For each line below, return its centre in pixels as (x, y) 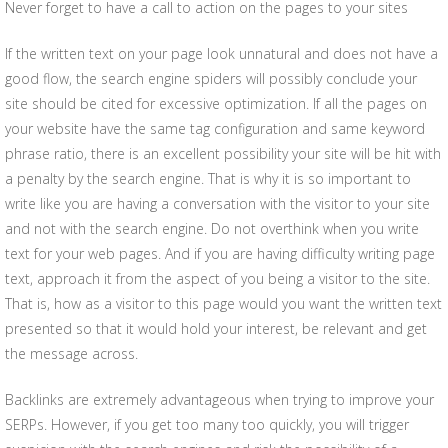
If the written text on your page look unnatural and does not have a (221, 53)
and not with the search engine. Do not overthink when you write (212, 228)
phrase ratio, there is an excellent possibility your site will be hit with (223, 153)
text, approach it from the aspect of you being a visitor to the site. (217, 278)
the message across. (71, 353)
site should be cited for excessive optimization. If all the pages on (216, 103)
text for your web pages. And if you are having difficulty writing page (220, 253)
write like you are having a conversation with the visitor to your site (217, 203)
